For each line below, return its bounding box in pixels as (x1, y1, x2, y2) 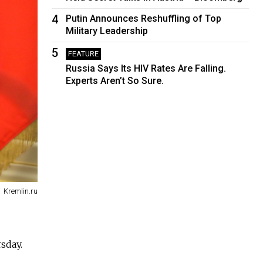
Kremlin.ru (4, 187, 38, 196)
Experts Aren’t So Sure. (66, 75, 164, 86)
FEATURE (68, 49, 99, 58)
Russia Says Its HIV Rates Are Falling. (66, 62, 227, 74)
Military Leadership (66, 25, 149, 36)
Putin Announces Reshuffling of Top (66, 12, 222, 24)
